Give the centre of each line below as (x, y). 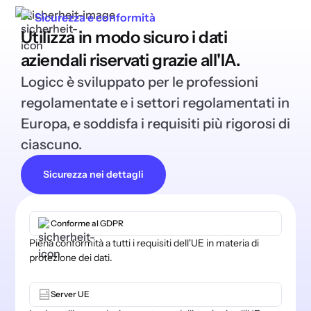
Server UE (70, 294)
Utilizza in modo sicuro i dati (124, 37)
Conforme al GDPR (87, 223)
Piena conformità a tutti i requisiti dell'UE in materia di (144, 243)
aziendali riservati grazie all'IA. (131, 60)
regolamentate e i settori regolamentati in (155, 102)
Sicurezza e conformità (95, 17)
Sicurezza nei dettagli (93, 174)
